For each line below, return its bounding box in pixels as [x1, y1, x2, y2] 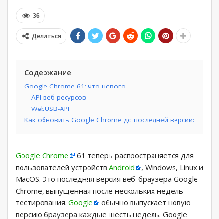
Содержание [24, 67, 71, 77]
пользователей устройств [16, 162, 109, 172]
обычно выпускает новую [99, 197, 191, 207]
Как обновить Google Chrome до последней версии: [24, 115, 194, 124]
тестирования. [16, 197, 68, 207]
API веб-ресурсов [31, 92, 86, 102]
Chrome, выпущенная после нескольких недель [16, 185, 183, 196]
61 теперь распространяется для [75, 150, 194, 160]
